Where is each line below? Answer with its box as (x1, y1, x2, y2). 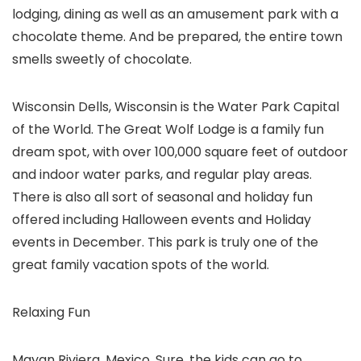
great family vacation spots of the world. (12, 255, 269, 275)
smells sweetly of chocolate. (12, 50, 192, 69)
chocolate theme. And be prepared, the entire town (12, 27, 342, 47)
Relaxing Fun (12, 303, 90, 322)
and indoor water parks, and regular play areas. (12, 165, 312, 185)
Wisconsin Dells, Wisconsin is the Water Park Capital (12, 98, 339, 117)
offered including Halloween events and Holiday (12, 210, 311, 230)
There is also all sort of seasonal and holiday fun (12, 188, 313, 207)
